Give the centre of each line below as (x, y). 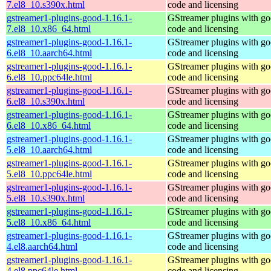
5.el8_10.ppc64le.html (49, 174)
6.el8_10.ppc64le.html (49, 77)
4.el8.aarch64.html (42, 246)
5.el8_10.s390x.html (46, 198)
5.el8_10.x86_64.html (49, 222)
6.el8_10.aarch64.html (49, 53)
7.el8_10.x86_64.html (49, 28)
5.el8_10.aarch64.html (49, 149)
